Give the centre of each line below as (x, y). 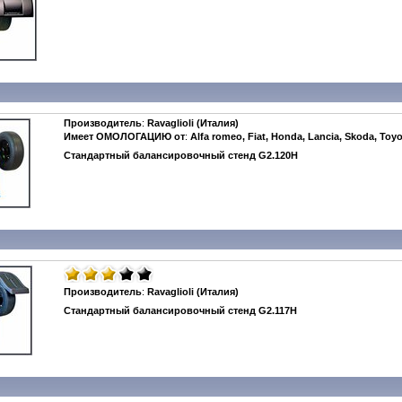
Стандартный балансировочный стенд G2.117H (180, 310)
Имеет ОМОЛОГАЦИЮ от (124, 136)
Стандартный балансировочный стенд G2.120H (181, 155)
